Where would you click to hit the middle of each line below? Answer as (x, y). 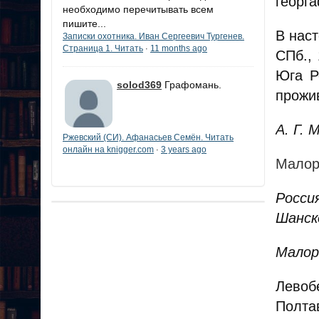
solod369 (139, 85)
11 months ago (179, 49)
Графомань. (193, 85)
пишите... (84, 24)
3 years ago (184, 150)
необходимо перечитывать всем (138, 10)
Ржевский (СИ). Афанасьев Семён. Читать (148, 138)
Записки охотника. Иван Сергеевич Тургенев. (153, 37)
